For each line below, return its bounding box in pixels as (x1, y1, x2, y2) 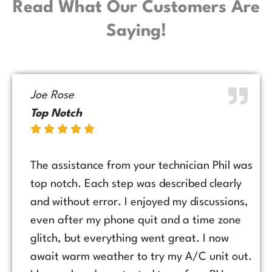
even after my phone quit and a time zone (30, 214, 241, 226)
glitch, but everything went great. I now (30, 233, 229, 244)
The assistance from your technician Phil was (30, 160, 253, 171)
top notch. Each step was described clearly (30, 178, 242, 189)
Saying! (106, 22, 166, 40)
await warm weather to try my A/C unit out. (30, 251, 252, 262)
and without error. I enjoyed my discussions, (30, 196, 248, 208)
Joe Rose (30, 89, 74, 101)
